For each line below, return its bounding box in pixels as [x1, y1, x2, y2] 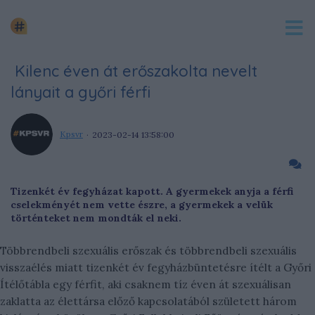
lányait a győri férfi [11, 82, 150, 102]
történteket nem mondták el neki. [11, 212, 181, 224]
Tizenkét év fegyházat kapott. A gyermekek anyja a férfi [11, 185, 293, 198]
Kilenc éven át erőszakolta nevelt [11, 61, 257, 81]
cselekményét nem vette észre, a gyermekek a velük [11, 198, 273, 211]
